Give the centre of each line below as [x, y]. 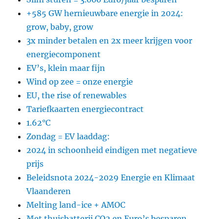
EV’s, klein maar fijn [66, 68]
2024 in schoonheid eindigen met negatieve [112, 150]
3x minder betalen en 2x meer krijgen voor [109, 40]
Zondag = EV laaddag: [68, 136]
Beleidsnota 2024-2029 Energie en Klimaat [111, 177]
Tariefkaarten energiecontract [85, 109]
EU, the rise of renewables [77, 95]
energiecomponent [64, 54]
